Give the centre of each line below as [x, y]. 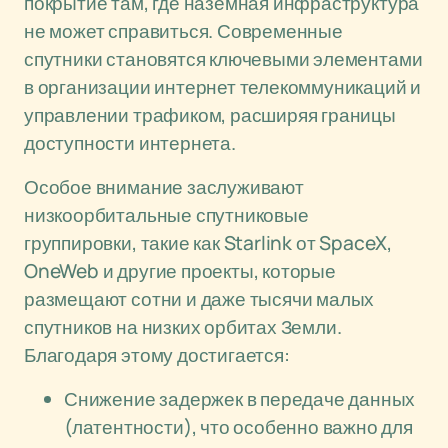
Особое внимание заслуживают [164, 187]
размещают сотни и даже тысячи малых [199, 299]
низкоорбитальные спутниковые [166, 215]
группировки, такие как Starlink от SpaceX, [208, 243]
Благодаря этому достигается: [157, 355]
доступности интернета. [130, 143]
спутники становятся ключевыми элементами [223, 59]
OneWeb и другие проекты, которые [180, 271]
